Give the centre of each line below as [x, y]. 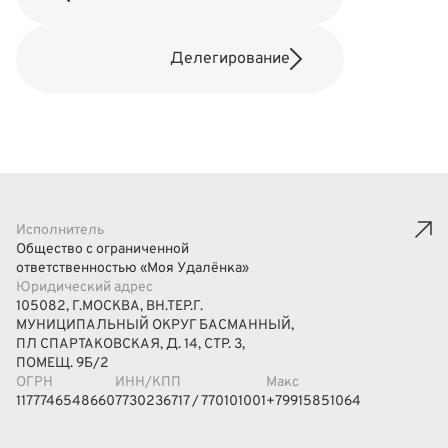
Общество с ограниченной [102, 250]
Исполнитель [60, 231]
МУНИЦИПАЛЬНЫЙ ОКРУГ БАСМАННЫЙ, [155, 326]
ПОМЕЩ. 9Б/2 [62, 364]
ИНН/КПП [148, 383]
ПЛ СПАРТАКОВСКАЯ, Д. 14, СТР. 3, [130, 345]
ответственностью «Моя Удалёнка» [132, 269]
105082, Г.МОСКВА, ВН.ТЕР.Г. [109, 307]
